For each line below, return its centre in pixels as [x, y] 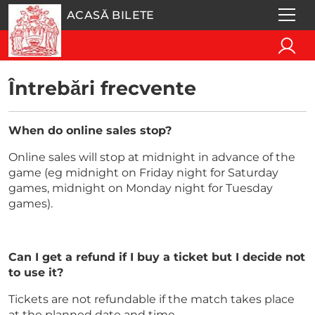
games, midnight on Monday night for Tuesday [141, 188]
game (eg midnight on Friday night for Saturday [143, 173]
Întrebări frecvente [102, 88]
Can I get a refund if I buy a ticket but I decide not [157, 257]
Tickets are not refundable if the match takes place [152, 299]
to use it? [36, 272]
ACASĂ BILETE [111, 15]
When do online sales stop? [90, 130]
